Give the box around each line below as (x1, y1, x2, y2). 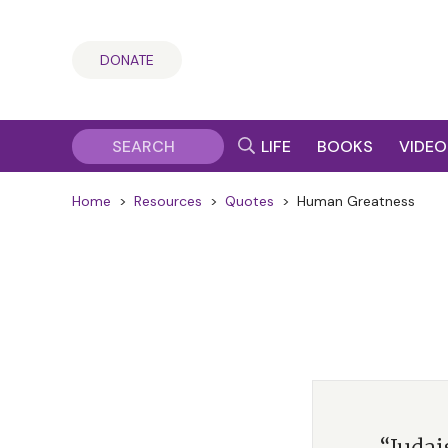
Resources (134, 192, 202, 210)
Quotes (225, 192, 274, 210)
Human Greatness (297, 192, 415, 210)
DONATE (100, 51, 154, 69)
